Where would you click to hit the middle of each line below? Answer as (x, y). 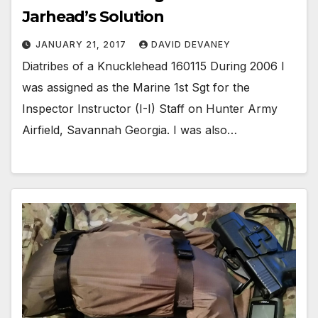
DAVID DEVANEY (191, 45)
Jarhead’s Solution (93, 17)
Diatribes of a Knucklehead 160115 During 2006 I (153, 66)
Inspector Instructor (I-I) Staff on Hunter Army (150, 109)
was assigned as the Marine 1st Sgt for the (136, 88)
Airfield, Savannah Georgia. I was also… (130, 130)
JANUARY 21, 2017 (82, 45)
